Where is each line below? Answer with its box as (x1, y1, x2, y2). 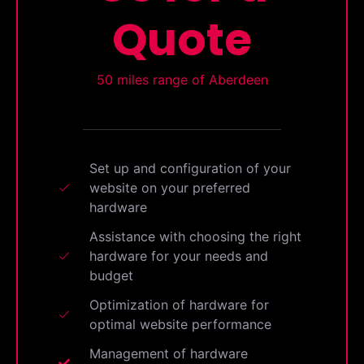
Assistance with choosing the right (89, 228, 301, 245)
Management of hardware (89, 345, 248, 362)
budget (89, 267, 133, 284)
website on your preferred (89, 180, 250, 197)
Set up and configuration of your (89, 160, 291, 177)
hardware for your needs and (89, 248, 268, 265)
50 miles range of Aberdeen (96, 71, 268, 89)
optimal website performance (89, 316, 271, 333)
